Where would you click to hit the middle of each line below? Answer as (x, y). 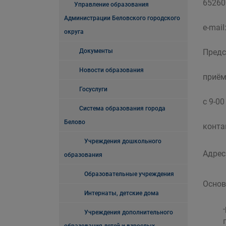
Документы (96, 51)
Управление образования (111, 5)
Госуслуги (93, 89)
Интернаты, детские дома (122, 193)
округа (74, 32)
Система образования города (122, 108)
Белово (75, 122)
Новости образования (111, 70)
